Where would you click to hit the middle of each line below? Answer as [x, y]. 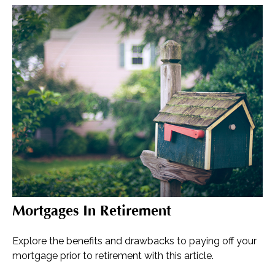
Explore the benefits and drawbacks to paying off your [134, 241]
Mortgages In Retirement [92, 211]
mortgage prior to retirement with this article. [113, 255]
